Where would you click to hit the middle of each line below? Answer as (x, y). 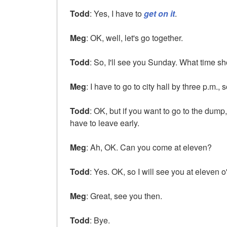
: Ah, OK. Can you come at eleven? (149, 147)
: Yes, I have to (117, 13)
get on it (159, 13)
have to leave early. (105, 123)
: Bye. (100, 220)
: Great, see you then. (124, 196)
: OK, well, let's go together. (135, 37)
